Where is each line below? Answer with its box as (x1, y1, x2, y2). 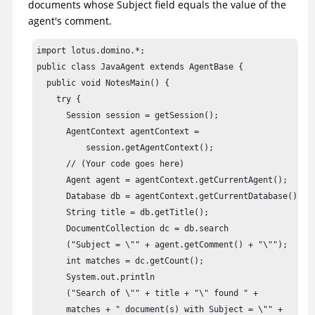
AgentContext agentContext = (37, 127, 205, 137)
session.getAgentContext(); (37, 143, 214, 153)
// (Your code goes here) (37, 159, 190, 169)
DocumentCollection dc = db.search (37, 224, 229, 234)
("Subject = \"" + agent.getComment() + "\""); (37, 240, 288, 250)
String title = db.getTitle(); (37, 207, 210, 218)
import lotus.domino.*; (37, 46, 146, 56)
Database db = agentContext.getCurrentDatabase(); (37, 191, 303, 202)
